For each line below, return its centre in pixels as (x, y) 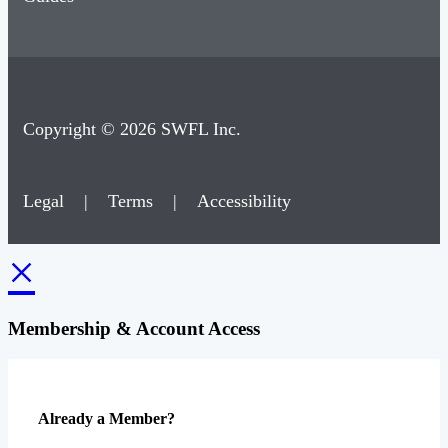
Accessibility (244, 200)
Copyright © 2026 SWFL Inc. (132, 129)
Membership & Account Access (134, 328)
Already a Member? (106, 418)
